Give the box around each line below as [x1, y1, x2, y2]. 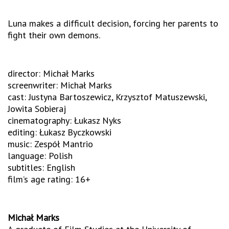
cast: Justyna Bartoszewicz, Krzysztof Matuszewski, [8, 91, 207, 103]
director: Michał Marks [8, 67, 95, 80]
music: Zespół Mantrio [8, 138, 93, 150]
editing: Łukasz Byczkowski [8, 126, 111, 139]
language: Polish [8, 150, 73, 162]
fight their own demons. [8, 29, 100, 41]
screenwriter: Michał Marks [8, 79, 112, 91]
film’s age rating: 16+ [8, 173, 90, 186]
